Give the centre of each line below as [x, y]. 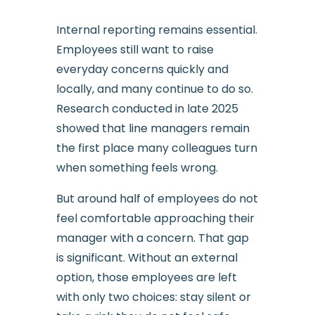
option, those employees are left [146, 277]
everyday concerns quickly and [142, 69]
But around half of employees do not [157, 198]
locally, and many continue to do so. [154, 89]
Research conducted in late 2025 [147, 108]
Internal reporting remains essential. [156, 30]
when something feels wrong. [137, 167]
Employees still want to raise [135, 49]
